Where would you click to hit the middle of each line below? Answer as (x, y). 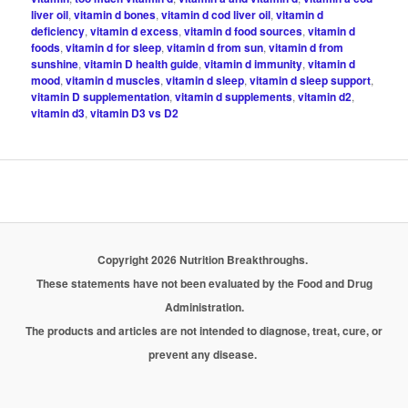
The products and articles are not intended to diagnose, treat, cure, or (204, 330)
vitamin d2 (325, 96)
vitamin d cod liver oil (216, 14)
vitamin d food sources (244, 31)
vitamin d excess (135, 31)
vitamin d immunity (254, 63)
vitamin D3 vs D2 (135, 112)
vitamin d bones (115, 14)
